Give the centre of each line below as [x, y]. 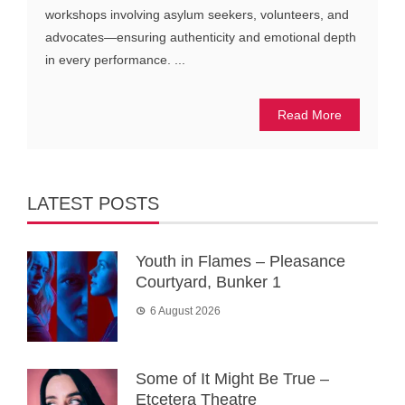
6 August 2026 [185, 311]
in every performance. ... [115, 60]
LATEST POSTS [93, 204]
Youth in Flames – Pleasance [240, 262]
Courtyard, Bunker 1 [208, 283]
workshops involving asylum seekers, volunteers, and [197, 15]
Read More [310, 115]
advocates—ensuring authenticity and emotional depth [201, 38]
